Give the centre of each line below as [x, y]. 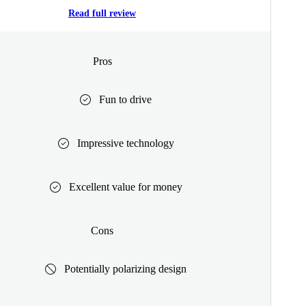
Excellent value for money [125, 186]
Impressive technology [125, 143]
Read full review [102, 14]
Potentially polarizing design [125, 268]
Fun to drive [125, 99]
